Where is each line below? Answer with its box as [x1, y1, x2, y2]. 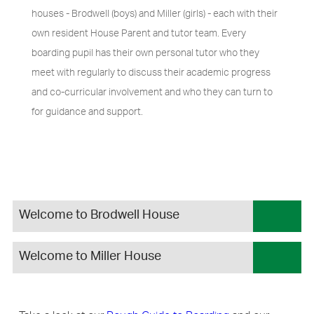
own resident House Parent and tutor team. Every [31, 22, 246, 45]
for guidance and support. [31, 100, 143, 123]
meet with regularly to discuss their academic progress [31, 61, 271, 84]
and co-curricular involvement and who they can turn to [31, 81, 273, 104]
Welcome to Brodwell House [18, 202, 179, 229]
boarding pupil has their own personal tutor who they [31, 41, 259, 64]
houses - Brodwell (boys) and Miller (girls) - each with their [31, 2, 278, 25]
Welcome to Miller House [18, 244, 161, 271]
